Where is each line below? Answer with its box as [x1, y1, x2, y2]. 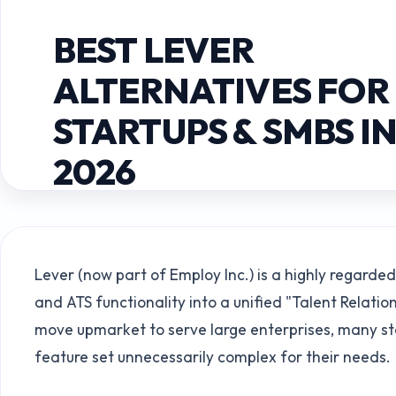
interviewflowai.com [52, 231, 193, 249]
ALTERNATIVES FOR [52, 68, 389, 113]
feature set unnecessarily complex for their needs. [34, 347, 392, 367]
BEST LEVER [52, 27, 255, 72]
